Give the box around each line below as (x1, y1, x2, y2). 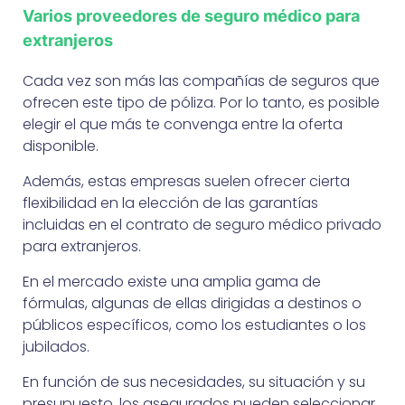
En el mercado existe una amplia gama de (23, 270, 321, 292)
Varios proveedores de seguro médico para (23, 5, 360, 25)
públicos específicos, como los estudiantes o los (23, 314, 366, 335)
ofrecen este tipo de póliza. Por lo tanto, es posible (23, 91, 380, 113)
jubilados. (23, 335, 89, 357)
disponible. (23, 135, 99, 156)
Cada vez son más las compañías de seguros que (23, 70, 380, 91)
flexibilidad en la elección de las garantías (23, 192, 318, 213)
